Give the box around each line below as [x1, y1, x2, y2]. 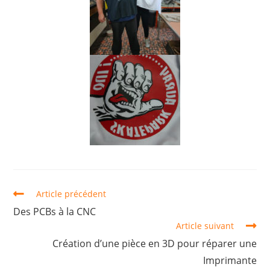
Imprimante [202, 254, 257, 267]
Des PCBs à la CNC [13, 205, 96, 218]
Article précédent [36, 188, 107, 199]
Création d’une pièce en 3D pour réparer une [52, 237, 257, 250]
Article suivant [175, 220, 234, 231]
